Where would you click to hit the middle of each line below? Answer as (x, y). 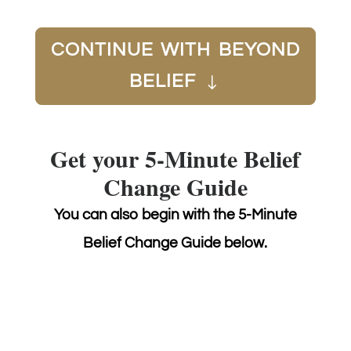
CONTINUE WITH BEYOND (175, 50)
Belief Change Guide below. (175, 243)
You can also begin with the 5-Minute (175, 215)
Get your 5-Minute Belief (175, 158)
